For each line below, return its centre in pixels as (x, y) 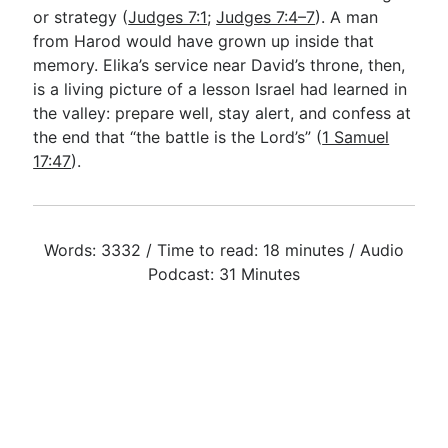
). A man (347, 17)
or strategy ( (81, 17)
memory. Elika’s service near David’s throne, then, (219, 65)
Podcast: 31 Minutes (224, 274)
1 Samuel (356, 137)
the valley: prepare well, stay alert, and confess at (222, 113)
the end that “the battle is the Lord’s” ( (178, 137)
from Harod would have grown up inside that (204, 41)
